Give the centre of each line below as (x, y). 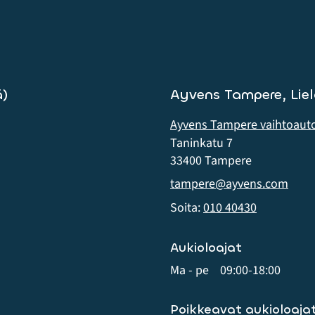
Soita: (187, 208)
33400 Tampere (211, 161)
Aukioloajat (206, 248)
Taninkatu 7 (201, 143)
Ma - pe (189, 271)
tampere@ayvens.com (229, 184)
